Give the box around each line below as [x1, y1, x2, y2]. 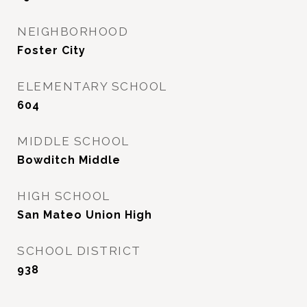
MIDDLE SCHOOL [17, 134, 130, 148]
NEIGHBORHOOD [17, 25, 128, 38]
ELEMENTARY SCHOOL [17, 79, 167, 93]
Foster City [17, 44, 86, 57]
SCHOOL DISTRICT [17, 244, 141, 258]
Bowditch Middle [17, 153, 121, 167]
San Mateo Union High [17, 208, 152, 221]
